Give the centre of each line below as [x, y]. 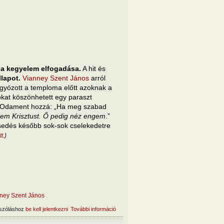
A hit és [93, 68]
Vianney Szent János [56, 78]
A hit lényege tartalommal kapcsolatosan [165, 209]
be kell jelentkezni [46, 209]
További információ [93, 209]
